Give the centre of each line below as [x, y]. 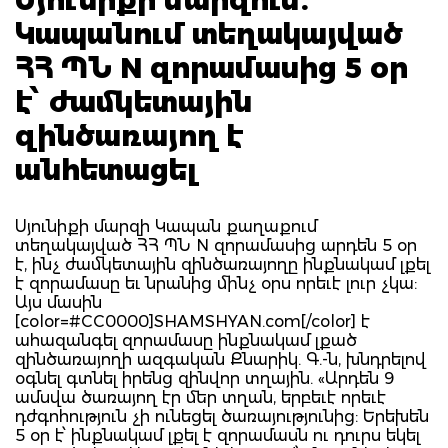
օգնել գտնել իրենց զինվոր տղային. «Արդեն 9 [204, 378]
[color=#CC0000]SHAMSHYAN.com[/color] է [192, 321]
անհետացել [106, 169]
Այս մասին [58, 302]
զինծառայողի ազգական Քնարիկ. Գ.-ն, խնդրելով [220, 359]
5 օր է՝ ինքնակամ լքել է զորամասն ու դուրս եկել [217, 435]
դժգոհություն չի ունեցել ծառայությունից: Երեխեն [222, 416]
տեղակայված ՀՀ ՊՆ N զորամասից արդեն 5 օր [216, 245]
